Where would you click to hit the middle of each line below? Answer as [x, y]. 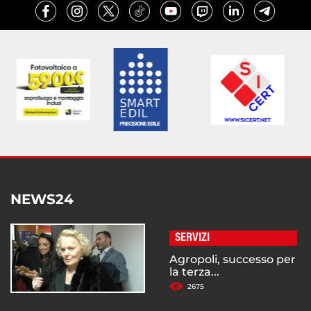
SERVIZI [192, 238]
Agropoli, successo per [233, 260]
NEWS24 [42, 200]
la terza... [194, 272]
